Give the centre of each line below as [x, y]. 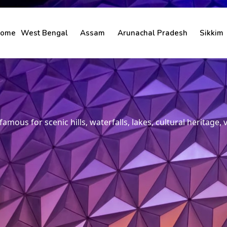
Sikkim [212, 33]
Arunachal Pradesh [152, 33]
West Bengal [44, 33]
